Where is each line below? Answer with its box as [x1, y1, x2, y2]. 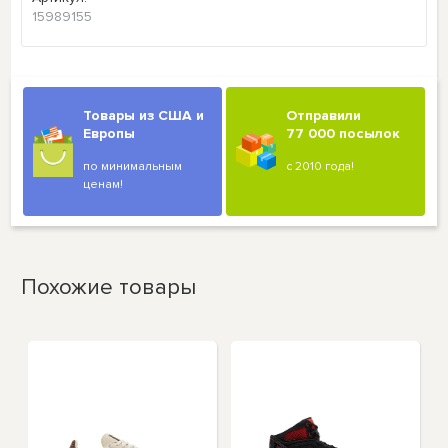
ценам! [83, 176, 124, 192]
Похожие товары [21, 273, 197, 301]
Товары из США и [83, 106, 205, 124]
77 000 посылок [286, 124, 401, 142]
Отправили [286, 106, 362, 124]
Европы [83, 124, 136, 142]
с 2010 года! [286, 158, 355, 174]
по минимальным [83, 158, 183, 174]
